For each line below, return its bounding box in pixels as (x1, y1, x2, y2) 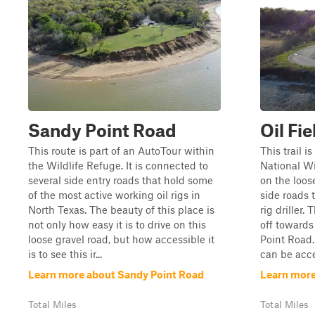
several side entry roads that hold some (28, 174, 213, 186)
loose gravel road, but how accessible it (28, 233, 214, 245)
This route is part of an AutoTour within (28, 144, 214, 157)
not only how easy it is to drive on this (28, 218, 206, 231)
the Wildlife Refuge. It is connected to (28, 159, 208, 172)
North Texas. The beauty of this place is (28, 203, 214, 216)
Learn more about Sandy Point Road (28, 268, 204, 281)
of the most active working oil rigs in (28, 188, 200, 201)
